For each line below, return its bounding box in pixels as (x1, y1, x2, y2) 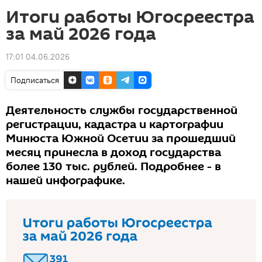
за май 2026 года (6, 22, 156, 47)
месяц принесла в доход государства (6, 144, 221, 161)
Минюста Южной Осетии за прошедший (6, 130, 236, 147)
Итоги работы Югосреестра (6, 5, 254, 30)
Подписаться (11, 75, 59, 85)
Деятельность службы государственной (6, 102, 237, 119)
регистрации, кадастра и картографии (6, 116, 223, 133)
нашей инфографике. (6, 173, 125, 189)
